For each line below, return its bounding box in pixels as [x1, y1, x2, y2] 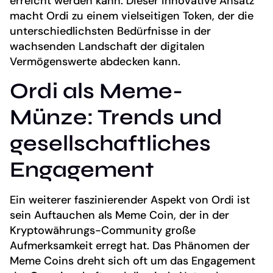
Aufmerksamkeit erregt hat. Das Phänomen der [10, 238, 250, 253]
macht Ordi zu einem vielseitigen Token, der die [10, 8, 253, 23]
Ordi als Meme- [10, 78, 183, 105]
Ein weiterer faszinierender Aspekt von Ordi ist [10, 193, 250, 208]
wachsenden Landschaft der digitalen [10, 38, 205, 54]
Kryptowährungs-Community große [10, 223, 196, 238]
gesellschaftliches [10, 130, 211, 157]
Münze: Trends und [10, 104, 222, 131]
